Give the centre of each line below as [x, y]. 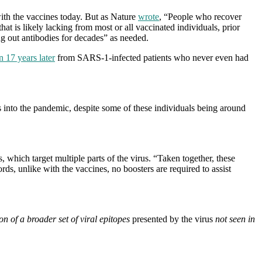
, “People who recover [200, 16]
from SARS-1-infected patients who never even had [152, 57]
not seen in [235, 219]
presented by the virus [173, 219]
